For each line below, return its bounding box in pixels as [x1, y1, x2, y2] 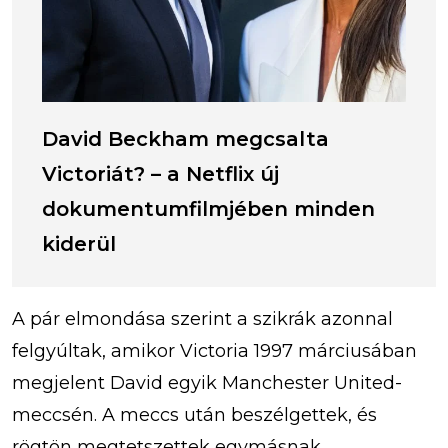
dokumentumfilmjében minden [42, 196, 375, 221]
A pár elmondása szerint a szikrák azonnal [12, 307, 393, 330]
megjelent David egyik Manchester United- [12, 371, 402, 394]
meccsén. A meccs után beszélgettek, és [12, 403, 377, 426]
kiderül [42, 231, 116, 256]
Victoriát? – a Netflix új [42, 161, 279, 186]
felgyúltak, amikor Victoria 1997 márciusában [12, 339, 417, 362]
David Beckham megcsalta [42, 126, 329, 151]
